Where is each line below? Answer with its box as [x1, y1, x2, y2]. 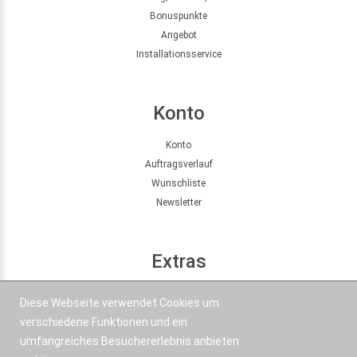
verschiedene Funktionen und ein [20, 316, 187, 328]
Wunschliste [151, 177, 206, 189]
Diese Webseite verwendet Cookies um [20, 296, 219, 309]
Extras [151, 249, 206, 273]
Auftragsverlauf [144, 158, 213, 170]
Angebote [158, 325, 199, 337]
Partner [163, 306, 194, 318]
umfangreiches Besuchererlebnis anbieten [20, 335, 239, 347]
